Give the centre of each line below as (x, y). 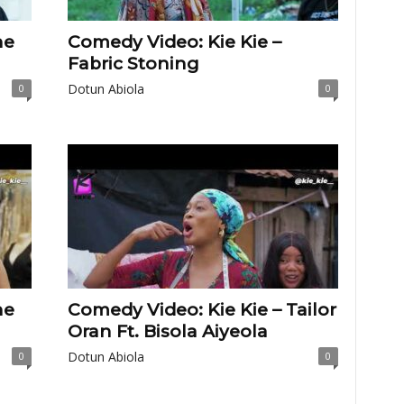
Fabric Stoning (133, 64)
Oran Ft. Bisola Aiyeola (167, 331)
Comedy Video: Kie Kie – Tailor (202, 310)
